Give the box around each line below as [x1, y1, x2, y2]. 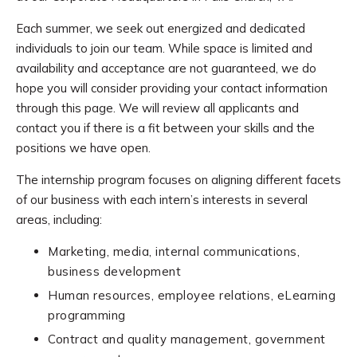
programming [48, 308, 126, 323]
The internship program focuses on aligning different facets [16, 172, 341, 187]
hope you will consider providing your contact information [16, 80, 328, 96]
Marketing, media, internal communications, [48, 244, 300, 259]
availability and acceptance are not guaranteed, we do [16, 61, 316, 76]
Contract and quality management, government [48, 331, 326, 347]
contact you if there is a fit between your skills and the [16, 120, 315, 135]
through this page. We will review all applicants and [16, 100, 299, 116]
